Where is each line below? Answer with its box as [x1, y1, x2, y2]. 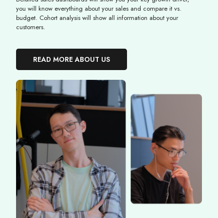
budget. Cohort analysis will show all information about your [16, 13, 178, 22]
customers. [16, 22, 45, 32]
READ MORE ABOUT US [33, 54, 110, 64]
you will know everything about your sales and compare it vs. [16, 4, 182, 13]
